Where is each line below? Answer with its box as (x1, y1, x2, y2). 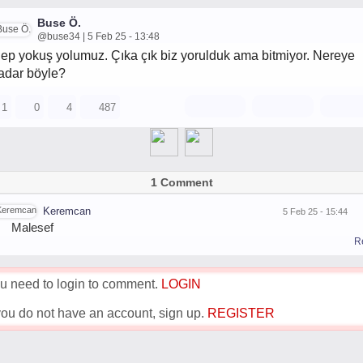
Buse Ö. (37, 16, 81, 29)
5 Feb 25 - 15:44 (283, 206, 348, 216)
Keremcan (43, 205, 91, 217)
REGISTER (207, 306, 275, 320)
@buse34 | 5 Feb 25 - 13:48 (37, 31, 160, 42)
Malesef (11, 220, 53, 234)
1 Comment (150, 176, 213, 189)
